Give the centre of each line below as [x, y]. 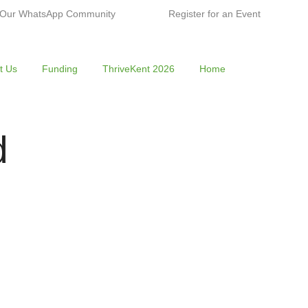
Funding [59, 69]
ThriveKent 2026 [138, 69]
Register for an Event [214, 14]
